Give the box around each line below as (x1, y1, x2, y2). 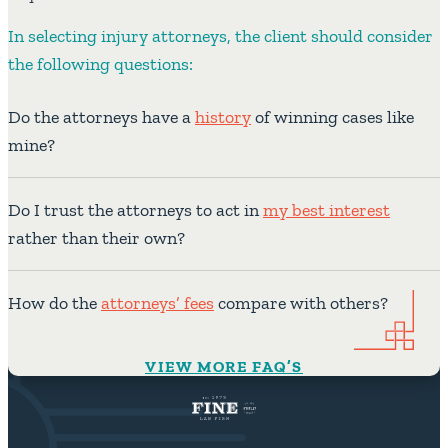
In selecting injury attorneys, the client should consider (8, 25, 433, 48)
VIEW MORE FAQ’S (145, 357, 303, 377)
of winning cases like (251, 106, 414, 129)
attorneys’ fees (101, 292, 214, 315)
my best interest (263, 199, 390, 222)
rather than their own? (8, 227, 185, 250)
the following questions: (8, 53, 193, 76)
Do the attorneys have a (8, 106, 195, 129)
